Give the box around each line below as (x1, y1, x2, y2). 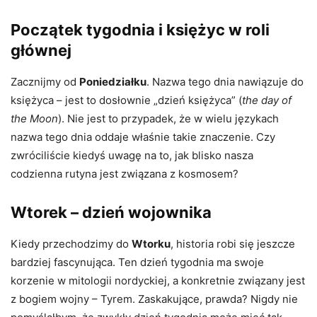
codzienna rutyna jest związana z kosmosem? (11, 166, 238, 180)
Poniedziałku (79, 74, 146, 88)
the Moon (11, 111, 58, 125)
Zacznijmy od (11, 74, 79, 88)
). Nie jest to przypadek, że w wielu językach (58, 111, 279, 125)
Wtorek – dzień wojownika (11, 202, 212, 221)
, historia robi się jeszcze (171, 236, 295, 250)
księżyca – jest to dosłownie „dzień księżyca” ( (11, 93, 242, 107)
